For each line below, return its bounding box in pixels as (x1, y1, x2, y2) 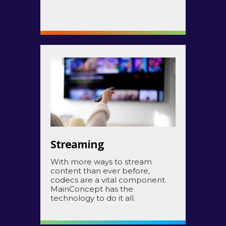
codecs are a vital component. (50, 175, 166, 185)
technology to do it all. (50, 193, 135, 203)
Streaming (50, 137, 104, 152)
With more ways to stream (50, 157, 152, 167)
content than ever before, (50, 166, 150, 176)
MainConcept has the (50, 184, 133, 194)
